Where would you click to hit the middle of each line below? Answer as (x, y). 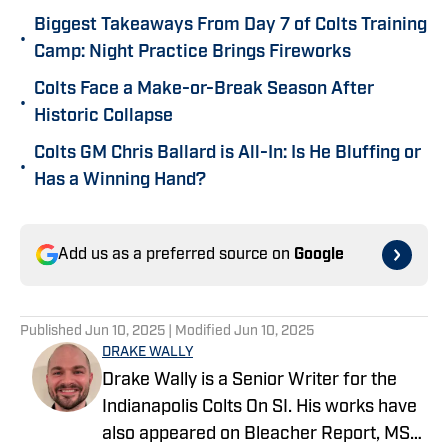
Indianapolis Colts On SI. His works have (259, 408)
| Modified (199, 332)
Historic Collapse (103, 117)
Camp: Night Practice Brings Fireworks (192, 53)
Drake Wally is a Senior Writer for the (249, 381)
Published (52, 332)
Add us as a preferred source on (176, 255)
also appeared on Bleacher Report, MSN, (264, 435)
